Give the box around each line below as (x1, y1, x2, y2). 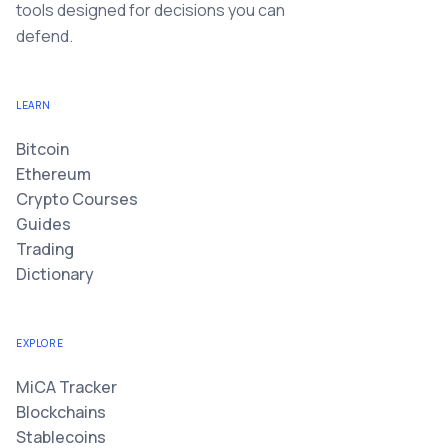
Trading (16, 238, 74, 260)
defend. (16, 25, 73, 47)
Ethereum (16, 163, 91, 185)
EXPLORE (16, 336, 64, 350)
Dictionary (16, 263, 94, 285)
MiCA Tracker (16, 376, 117, 398)
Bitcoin (16, 138, 69, 160)
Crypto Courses (16, 188, 138, 210)
